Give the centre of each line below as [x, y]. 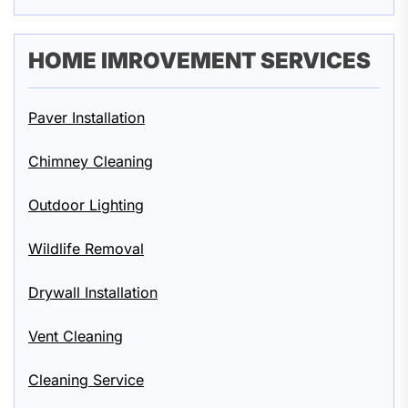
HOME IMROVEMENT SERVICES [199, 61]
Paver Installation [87, 117]
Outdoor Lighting [86, 205]
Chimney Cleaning [91, 161]
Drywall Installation [93, 292]
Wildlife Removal [86, 249]
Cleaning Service [86, 380]
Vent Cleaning [76, 336]
